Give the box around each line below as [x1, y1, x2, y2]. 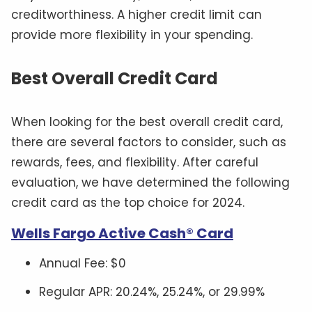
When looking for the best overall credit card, [11, 114, 283, 131]
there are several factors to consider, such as [11, 134, 286, 151]
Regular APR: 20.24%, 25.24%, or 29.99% [39, 283, 265, 301]
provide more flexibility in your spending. [11, 26, 253, 44]
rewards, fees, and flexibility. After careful [11, 154, 258, 171]
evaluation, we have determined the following [11, 174, 290, 192]
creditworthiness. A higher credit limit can [11, 6, 262, 24]
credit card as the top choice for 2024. [11, 194, 244, 212]
